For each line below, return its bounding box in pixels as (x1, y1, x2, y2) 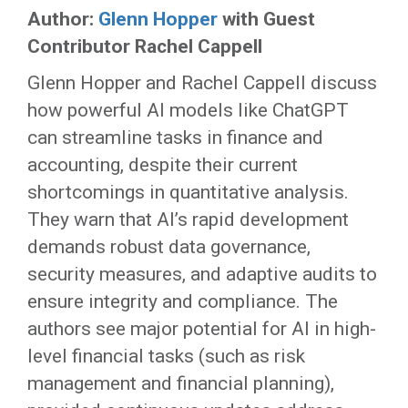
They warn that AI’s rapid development (27, 209, 349, 230)
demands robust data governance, (27, 236, 311, 258)
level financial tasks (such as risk (27, 345, 305, 367)
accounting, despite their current (27, 154, 298, 176)
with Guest (218, 8, 315, 30)
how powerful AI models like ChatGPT (27, 99, 349, 121)
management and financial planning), (27, 372, 334, 394)
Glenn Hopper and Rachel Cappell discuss (27, 72, 377, 94)
